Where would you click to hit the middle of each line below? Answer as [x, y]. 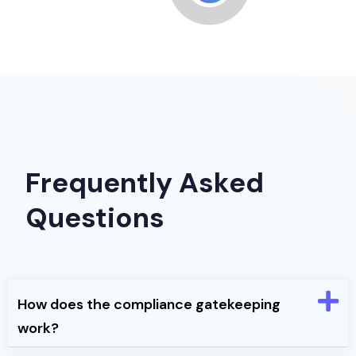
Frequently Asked [145, 183]
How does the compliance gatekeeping [149, 305]
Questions [95, 218]
